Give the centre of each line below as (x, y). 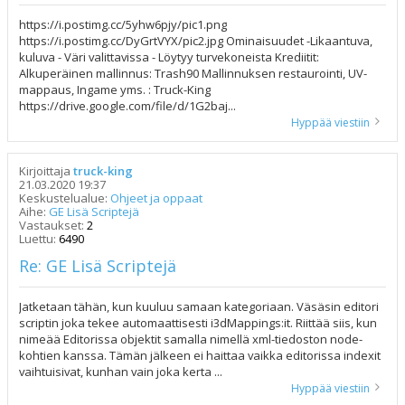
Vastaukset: (53, 225)
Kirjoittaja (46, 170)
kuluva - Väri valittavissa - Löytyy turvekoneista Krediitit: (169, 57)
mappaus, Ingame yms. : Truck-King (115, 89)
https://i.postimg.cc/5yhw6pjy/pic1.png (123, 24)
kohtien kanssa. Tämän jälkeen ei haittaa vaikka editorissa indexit (200, 355)
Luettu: (39, 238)
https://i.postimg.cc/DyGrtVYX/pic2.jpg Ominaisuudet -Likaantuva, (196, 40)
